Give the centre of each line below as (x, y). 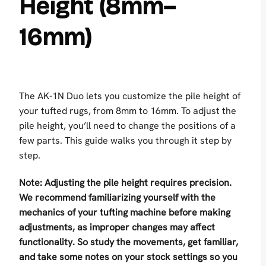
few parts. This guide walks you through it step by (125, 141)
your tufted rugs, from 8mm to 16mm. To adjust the (128, 111)
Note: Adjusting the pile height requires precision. (125, 182)
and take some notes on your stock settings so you (128, 256)
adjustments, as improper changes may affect (117, 227)
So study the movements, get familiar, (158, 242)
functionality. (47, 242)
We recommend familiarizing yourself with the (117, 197)
